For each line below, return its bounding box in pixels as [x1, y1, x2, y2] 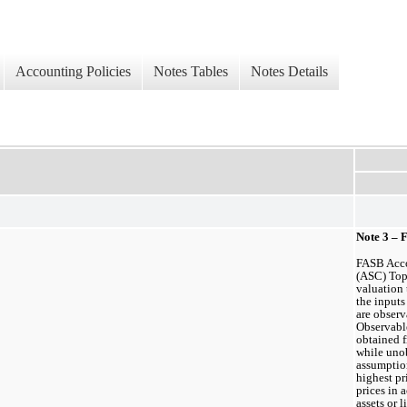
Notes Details [251, 64, 328, 80]
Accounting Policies [15, 64, 131, 80]
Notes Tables [154, 64, 228, 80]
